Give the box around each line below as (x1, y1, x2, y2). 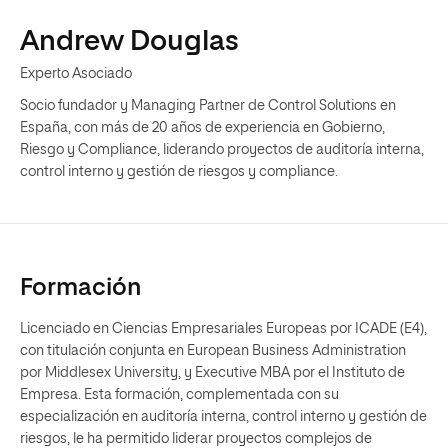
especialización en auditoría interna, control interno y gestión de (20, 410, 427, 424)
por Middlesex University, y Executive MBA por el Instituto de (20, 366, 405, 380)
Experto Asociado (20, 67, 132, 81)
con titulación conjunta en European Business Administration (20, 344, 406, 358)
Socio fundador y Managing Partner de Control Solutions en (20, 99, 396, 113)
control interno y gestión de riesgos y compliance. (20, 165, 338, 179)
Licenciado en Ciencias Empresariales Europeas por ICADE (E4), (20, 322, 427, 336)
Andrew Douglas (20, 28, 239, 56)
